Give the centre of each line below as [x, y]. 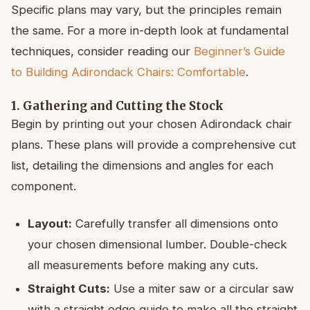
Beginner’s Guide [239, 52]
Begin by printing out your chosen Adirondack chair [152, 124]
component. [44, 186]
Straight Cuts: [69, 289]
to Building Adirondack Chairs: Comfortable [128, 72]
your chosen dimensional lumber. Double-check [157, 245]
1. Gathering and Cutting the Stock [117, 106]
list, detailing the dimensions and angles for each [142, 166]
